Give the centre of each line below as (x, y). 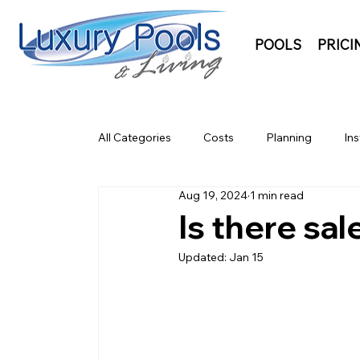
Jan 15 (246, 257)
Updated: (204, 257)
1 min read (277, 195)
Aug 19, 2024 (213, 195)
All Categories (135, 138)
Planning (289, 138)
